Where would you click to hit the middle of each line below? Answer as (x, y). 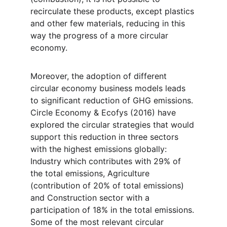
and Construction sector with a (91, 198)
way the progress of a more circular (101, 35)
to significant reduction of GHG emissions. (113, 100)
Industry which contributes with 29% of (107, 161)
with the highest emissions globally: (100, 149)
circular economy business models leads (109, 88)
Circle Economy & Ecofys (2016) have (104, 112)
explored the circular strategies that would (113, 125)
